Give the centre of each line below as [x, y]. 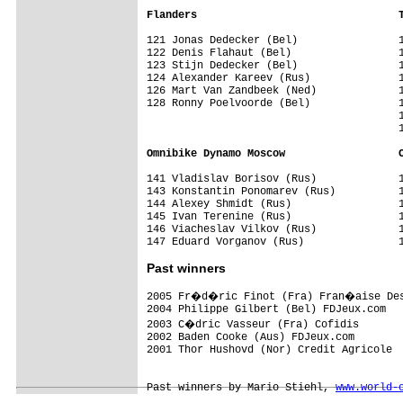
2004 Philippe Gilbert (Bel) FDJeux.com [266, 309]
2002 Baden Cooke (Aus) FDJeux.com [254, 337]
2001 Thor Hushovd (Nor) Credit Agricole [269, 349]
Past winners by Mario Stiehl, [241, 387]
